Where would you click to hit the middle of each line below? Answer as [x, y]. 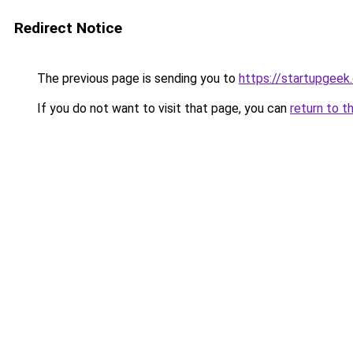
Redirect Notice [68, 28]
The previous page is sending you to [136, 78]
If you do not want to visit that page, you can [162, 108]
